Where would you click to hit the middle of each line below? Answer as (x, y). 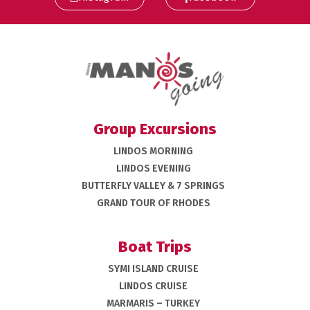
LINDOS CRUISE (153, 286)
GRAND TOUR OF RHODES (153, 203)
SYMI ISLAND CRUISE (153, 268)
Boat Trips (155, 246)
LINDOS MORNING (153, 151)
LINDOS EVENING (153, 168)
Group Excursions (155, 129)
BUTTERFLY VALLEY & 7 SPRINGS (153, 185)
